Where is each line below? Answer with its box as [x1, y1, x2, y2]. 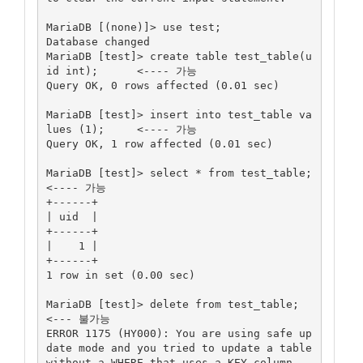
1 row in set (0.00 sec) [45, 268, 195, 281]
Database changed [45, 35, 150, 48]
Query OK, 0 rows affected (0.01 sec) [45, 79, 280, 92]
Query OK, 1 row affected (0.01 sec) [45, 137, 273, 150]
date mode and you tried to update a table [45, 341, 312, 354]
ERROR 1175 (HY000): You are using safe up [45, 327, 312, 340]
